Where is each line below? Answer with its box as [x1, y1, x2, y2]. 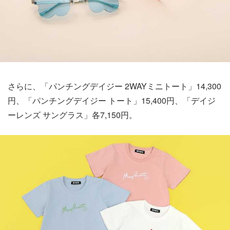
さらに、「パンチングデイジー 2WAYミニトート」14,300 [8, 80, 221, 92]
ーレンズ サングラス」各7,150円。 [8, 109, 137, 121]
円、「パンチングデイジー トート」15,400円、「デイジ [8, 94, 216, 107]
